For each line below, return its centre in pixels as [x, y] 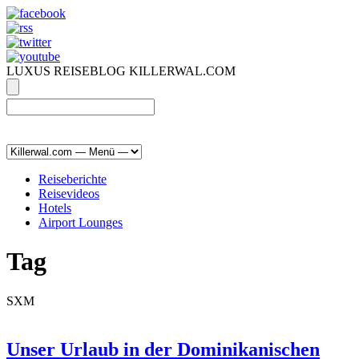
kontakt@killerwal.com [278, 122]
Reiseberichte [73, 179]
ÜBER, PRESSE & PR [67, 122]
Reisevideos [69, 194]
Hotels [55, 208]
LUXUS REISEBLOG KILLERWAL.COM [121, 71]
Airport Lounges [81, 222]
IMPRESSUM [173, 122]
